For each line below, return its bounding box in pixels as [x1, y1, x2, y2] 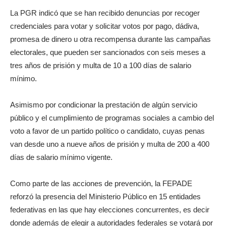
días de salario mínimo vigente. [10, 152, 112, 161]
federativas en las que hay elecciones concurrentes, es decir [10, 205, 209, 214]
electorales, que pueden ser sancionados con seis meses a [10, 47, 205, 56]
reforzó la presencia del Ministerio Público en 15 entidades [10, 192, 201, 201]
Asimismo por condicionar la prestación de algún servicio [10, 100, 197, 109]
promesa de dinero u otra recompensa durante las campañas [10, 34, 211, 43]
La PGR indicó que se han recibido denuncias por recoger [10, 8, 200, 17]
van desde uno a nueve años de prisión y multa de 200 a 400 [10, 139, 209, 148]
